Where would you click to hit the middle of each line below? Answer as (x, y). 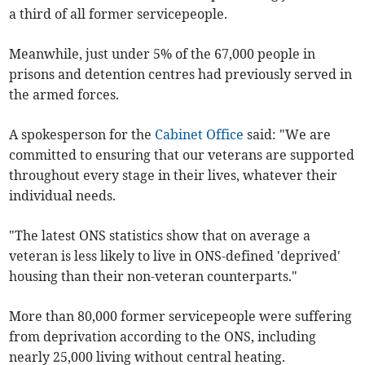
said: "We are (288, 135)
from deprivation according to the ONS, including (163, 337)
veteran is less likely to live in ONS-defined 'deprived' (175, 256)
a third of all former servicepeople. (119, 14)
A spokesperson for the (82, 135)
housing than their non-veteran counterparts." (154, 277)
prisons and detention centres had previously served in (181, 75)
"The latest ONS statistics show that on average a (160, 236)
